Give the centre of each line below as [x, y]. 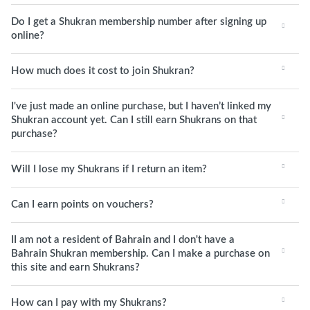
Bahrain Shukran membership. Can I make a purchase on [140, 254]
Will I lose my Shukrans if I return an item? [109, 169]
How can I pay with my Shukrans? [89, 303]
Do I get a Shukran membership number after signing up [139, 22]
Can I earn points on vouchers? [82, 204]
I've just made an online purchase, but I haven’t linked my [141, 106]
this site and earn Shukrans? [75, 267]
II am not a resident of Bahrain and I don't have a [123, 240]
